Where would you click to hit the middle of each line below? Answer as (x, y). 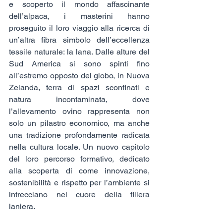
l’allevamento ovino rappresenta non (79, 111)
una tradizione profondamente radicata (79, 135)
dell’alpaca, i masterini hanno (79, 16)
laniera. (22, 206)
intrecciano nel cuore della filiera (79, 194)
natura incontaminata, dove (79, 99)
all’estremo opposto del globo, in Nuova (79, 76)
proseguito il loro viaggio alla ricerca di (79, 28)
